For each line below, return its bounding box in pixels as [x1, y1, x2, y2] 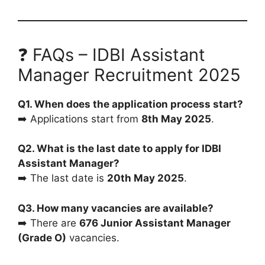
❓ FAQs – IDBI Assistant [18, 44, 205, 65]
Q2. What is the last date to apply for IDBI [18, 143, 221, 155]
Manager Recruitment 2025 [18, 64, 241, 85]
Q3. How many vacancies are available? [18, 202, 214, 214]
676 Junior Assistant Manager [79, 216, 231, 229]
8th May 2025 [141, 112, 211, 125]
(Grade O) [18, 231, 66, 244]
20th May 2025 [107, 172, 184, 185]
